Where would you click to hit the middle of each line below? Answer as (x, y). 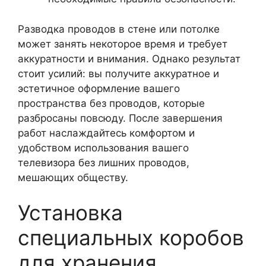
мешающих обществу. (73, 177)
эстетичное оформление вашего (99, 88)
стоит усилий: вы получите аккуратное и (118, 73)
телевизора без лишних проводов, (104, 162)
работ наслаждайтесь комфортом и (106, 133)
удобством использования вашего (103, 148)
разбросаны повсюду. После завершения (120, 118)
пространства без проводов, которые (111, 103)
